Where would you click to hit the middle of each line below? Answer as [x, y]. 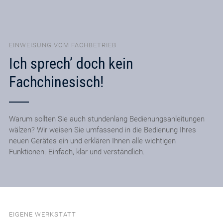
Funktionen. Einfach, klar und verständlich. [77, 152]
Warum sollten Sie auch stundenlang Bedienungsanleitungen [107, 119]
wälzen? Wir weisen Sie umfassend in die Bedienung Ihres [102, 130]
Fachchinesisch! [56, 82]
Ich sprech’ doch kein [71, 64]
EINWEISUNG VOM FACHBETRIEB [62, 45]
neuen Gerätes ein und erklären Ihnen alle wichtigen [92, 141]
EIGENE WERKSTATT [42, 215]
